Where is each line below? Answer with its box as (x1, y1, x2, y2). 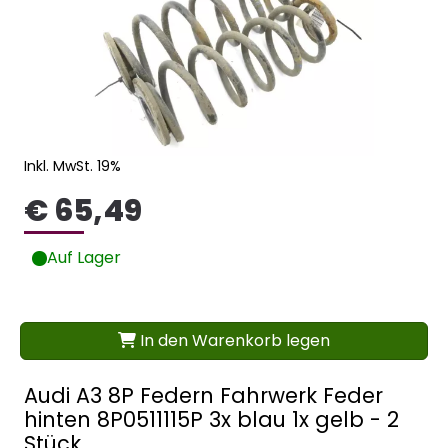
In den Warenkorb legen (136, 329, 330, 353)
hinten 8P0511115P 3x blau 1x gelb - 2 (24, 405, 399, 435)
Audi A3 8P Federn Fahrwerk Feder (24, 381, 383, 411)
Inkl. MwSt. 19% (24, 156, 121, 177)
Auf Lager (47, 246, 121, 270)
